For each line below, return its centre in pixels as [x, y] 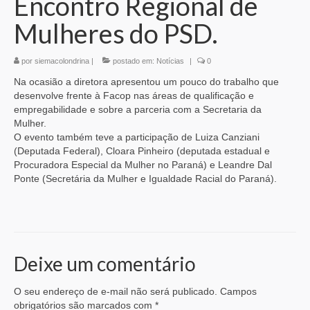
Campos [238, 292]
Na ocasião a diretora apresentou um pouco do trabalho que [146, 82]
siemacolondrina [62, 61]
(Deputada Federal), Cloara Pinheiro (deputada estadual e [142, 151]
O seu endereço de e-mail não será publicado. [116, 292]
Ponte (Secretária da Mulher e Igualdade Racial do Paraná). [145, 179]
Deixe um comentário [105, 264]
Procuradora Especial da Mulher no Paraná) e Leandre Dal [143, 165]
